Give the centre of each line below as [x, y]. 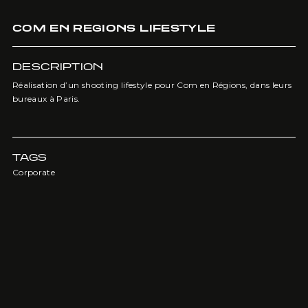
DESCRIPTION [58, 66]
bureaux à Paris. [46, 99]
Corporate [34, 172]
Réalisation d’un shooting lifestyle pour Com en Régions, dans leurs [152, 85]
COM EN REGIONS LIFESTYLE [114, 28]
